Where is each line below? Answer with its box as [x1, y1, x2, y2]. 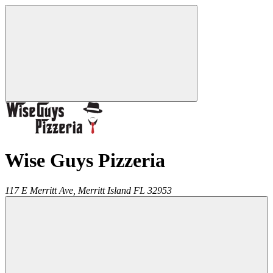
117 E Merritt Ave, [5, 185, 76, 196]
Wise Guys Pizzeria [5, 149, 165, 172]
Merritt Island [78, 185, 131, 196]
